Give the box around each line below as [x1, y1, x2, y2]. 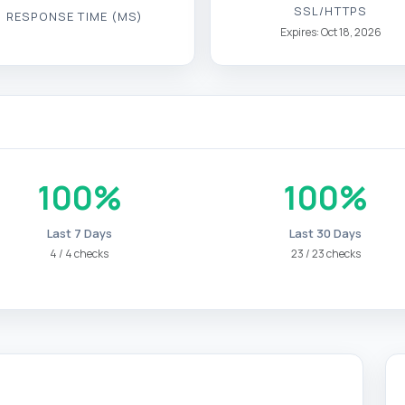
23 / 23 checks [290, 245, 361, 261]
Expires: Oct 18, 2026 [279, 24, 381, 40]
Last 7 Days [46, 225, 112, 242]
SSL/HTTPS [294, 2, 367, 19]
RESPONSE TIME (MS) [6, 7, 143, 24]
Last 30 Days [289, 225, 363, 242]
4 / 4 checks [50, 245, 109, 261]
